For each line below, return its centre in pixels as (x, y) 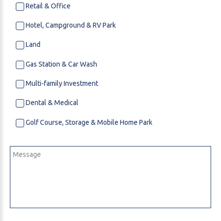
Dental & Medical (51, 103)
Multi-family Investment (61, 84)
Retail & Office (47, 6)
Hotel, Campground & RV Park (70, 25)
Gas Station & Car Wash (61, 64)
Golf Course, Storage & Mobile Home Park (88, 122)
